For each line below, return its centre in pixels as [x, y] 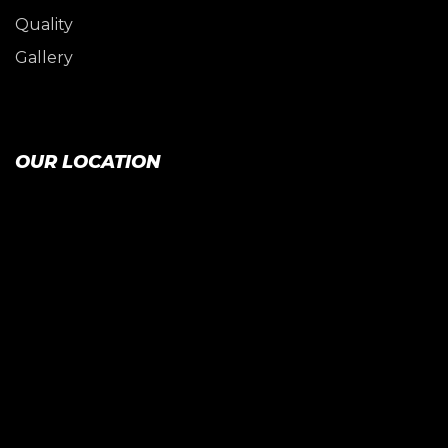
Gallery [44, 58]
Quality [44, 25]
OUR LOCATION [88, 161]
